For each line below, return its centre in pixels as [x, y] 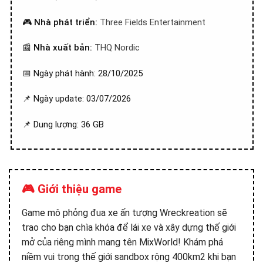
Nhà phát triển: [67, 22]
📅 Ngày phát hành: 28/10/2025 [82, 73]
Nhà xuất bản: [64, 48]
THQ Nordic [117, 48]
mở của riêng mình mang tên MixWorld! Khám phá [122, 242]
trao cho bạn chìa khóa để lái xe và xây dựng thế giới [129, 227]
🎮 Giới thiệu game [72, 189]
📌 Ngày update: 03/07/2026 [77, 99]
